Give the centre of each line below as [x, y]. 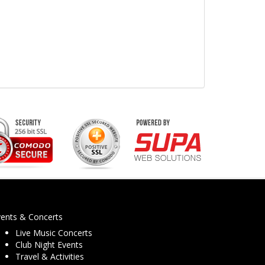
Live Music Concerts [54, 233]
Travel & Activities [50, 257]
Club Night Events [49, 245]
